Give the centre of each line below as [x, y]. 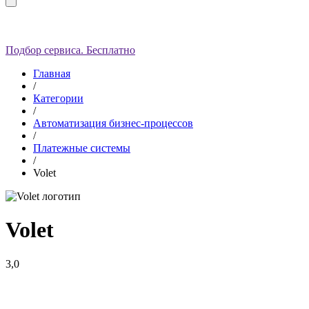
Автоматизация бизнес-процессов [113, 123]
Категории [58, 98]
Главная [52, 73]
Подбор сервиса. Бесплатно [70, 50]
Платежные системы [82, 148]
